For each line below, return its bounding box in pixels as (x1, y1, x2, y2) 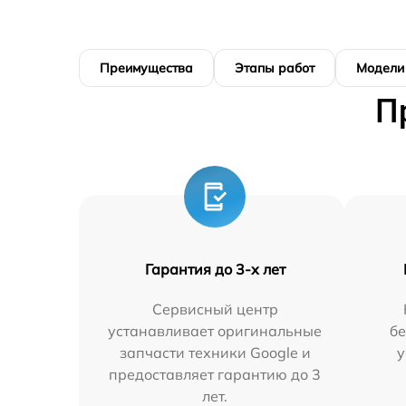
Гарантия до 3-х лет (144, 260, 285, 279)
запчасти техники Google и (119, 343, 311, 362)
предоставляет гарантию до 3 (109, 365, 322, 384)
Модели (356, 60, 404, 77)
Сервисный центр (151, 300, 278, 319)
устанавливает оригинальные (108, 322, 323, 341)
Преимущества (100, 60, 193, 77)
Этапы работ (235, 60, 314, 77)
